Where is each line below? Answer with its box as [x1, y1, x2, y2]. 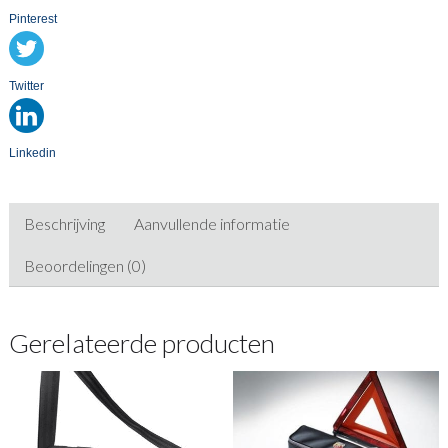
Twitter [8, 79, 44, 94]
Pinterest [8, 12, 57, 27]
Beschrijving [23, 214, 105, 234]
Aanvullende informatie [133, 214, 290, 234]
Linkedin [8, 146, 56, 161]
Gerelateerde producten [8, 326, 275, 359]
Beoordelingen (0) [23, 256, 146, 276]
